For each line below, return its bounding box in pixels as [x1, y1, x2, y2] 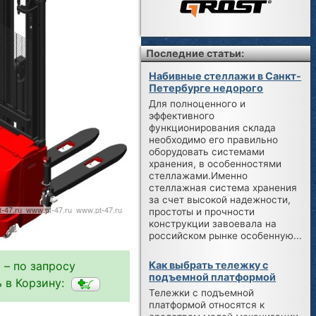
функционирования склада [149, 121, 276, 133]
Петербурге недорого [149, 82, 264, 95]
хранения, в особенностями [149, 157, 282, 169]
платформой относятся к [149, 298, 265, 310]
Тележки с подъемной [149, 286, 255, 298]
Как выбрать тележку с [149, 258, 269, 271]
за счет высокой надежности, [149, 193, 291, 205]
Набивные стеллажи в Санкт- [149, 70, 302, 83]
